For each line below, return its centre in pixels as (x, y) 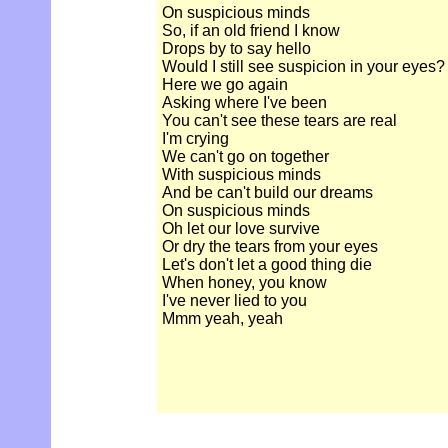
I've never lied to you (234, 301)
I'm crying (195, 139)
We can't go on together (245, 157)
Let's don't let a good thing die (267, 265)
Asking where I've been (244, 103)
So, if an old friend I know (251, 31)
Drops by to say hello (236, 49)
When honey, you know (244, 283)
